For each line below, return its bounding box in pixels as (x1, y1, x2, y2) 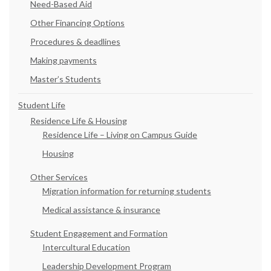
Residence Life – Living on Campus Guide (42, 129, 197, 140)
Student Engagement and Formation (30, 228, 168, 239)
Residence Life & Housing (30, 116, 127, 126)
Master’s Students (30, 74, 101, 85)
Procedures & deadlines (30, 36, 120, 47)
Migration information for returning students (42, 186, 211, 197)
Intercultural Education (42, 242, 130, 253)
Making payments (30, 55, 97, 66)
